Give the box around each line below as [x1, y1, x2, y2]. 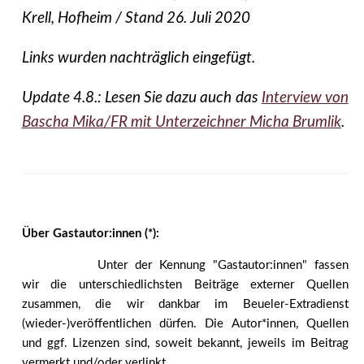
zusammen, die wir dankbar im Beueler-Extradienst [21, 298, 349, 311]
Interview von [261, 89, 349, 106]
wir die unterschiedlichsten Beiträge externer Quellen [21, 279, 349, 292]
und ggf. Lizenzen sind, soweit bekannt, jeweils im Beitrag [21, 337, 349, 350]
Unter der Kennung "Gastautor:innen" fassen [97, 259, 349, 272]
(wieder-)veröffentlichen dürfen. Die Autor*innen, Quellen [21, 318, 349, 331]
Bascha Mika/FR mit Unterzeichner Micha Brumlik [21, 114, 341, 130]
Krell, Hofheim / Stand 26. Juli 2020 [21, 11, 250, 27]
